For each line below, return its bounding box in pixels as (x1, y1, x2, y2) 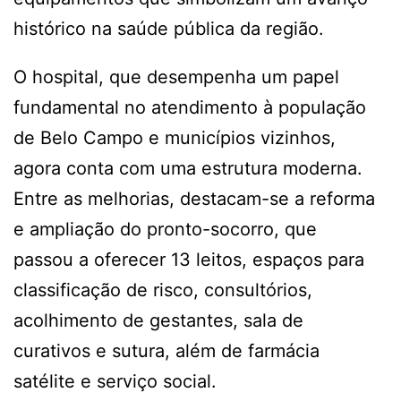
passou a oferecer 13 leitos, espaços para (13, 248, 364, 270)
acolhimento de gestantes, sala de (13, 309, 303, 331)
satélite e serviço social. (13, 370, 217, 392)
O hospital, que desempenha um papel (13, 65, 339, 88)
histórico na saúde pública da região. (13, 17, 324, 39)
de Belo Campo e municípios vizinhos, (13, 126, 336, 149)
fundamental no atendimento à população (13, 96, 366, 118)
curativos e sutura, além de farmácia (13, 339, 320, 362)
